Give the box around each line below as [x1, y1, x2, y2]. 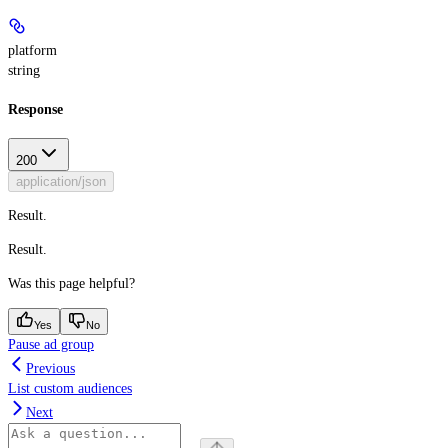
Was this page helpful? [8, 276, 135, 292]
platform [8, 42, 57, 58]
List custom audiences [8, 381, 132, 397]
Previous [26, 361, 75, 377]
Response [8, 101, 63, 117]
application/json [16, 174, 106, 190]
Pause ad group [8, 337, 94, 353]
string [8, 62, 40, 78]
